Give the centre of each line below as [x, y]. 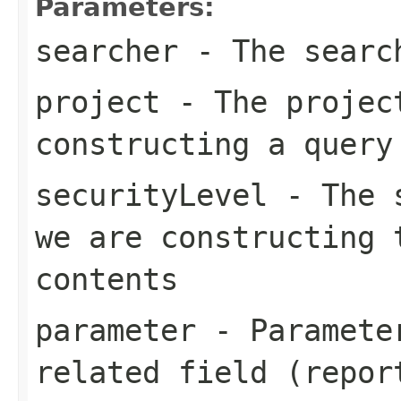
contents [107, 279]
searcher [107, 51]
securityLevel [151, 195]
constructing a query [214, 144]
